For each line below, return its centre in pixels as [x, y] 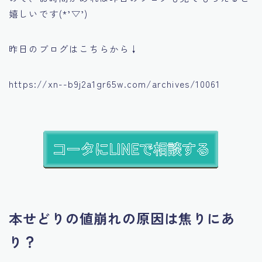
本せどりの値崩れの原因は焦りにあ [122, 218]
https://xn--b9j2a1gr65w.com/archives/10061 [115, 83]
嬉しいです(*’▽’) [49, 13]
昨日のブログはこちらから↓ [74, 48]
